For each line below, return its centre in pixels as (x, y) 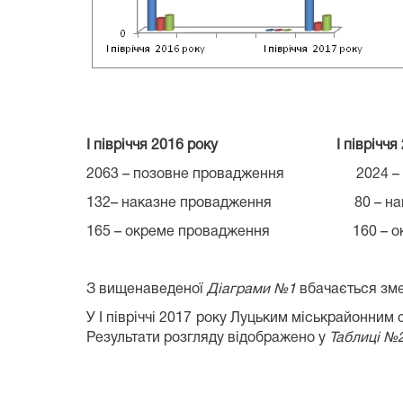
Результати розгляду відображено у (208, 338)
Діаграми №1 (251, 289)
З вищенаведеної (147, 289)
